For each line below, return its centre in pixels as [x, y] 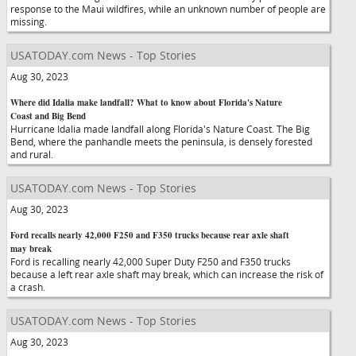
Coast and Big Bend [48, 116]
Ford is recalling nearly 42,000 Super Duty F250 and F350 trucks [151, 261]
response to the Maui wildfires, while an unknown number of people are [168, 9]
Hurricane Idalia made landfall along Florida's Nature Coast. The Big [160, 129]
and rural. [39, 154]
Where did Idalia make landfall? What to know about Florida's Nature [146, 103]
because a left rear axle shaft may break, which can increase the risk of [167, 274]
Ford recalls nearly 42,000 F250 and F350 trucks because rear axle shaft [150, 235]
